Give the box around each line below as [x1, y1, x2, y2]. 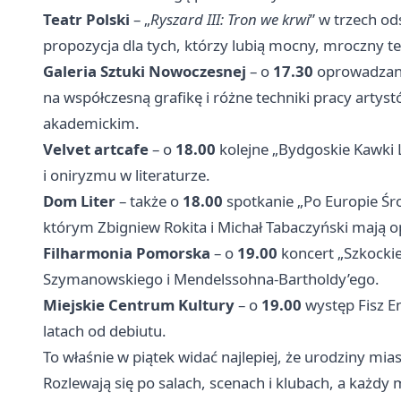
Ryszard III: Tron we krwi [150, 8, 310, 30]
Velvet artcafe [43, 138, 149, 159]
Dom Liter [43, 190, 115, 211]
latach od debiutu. [43, 320, 166, 341]
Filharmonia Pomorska [43, 242, 210, 263]
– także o [115, 190, 183, 211]
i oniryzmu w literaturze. [43, 164, 210, 185]
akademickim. [43, 112, 140, 133]
